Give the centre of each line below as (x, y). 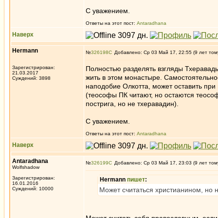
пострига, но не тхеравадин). (132, 104)
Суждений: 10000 (33, 189)
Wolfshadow (26, 167)
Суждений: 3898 (31, 78)
